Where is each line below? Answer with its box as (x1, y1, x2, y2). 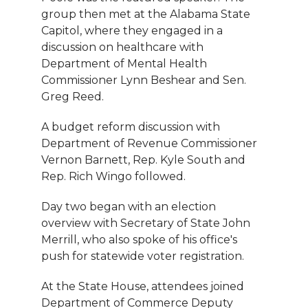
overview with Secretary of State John (41, 216, 250, 230)
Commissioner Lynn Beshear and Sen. (41, 73, 246, 87)
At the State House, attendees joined (41, 279, 244, 293)
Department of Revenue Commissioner (41, 136, 257, 150)
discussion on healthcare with (41, 40, 203, 54)
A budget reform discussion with (41, 120, 220, 133)
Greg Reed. (41, 89, 104, 103)
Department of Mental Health (41, 56, 207, 70)
